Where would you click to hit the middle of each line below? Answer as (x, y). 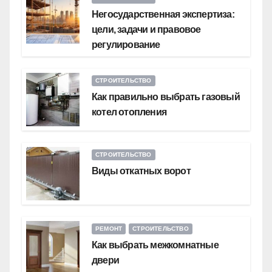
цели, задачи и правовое (146, 29)
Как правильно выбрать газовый (166, 97)
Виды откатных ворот (141, 171)
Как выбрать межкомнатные (155, 245)
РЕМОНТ (109, 228)
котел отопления (129, 112)
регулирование (126, 44)
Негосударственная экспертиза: (163, 14)
